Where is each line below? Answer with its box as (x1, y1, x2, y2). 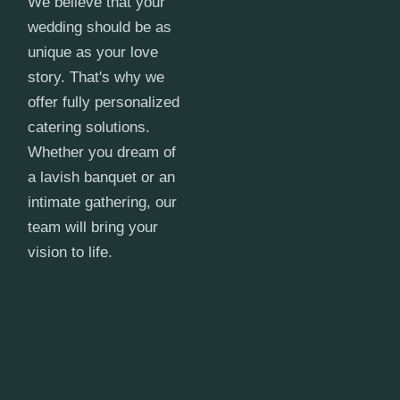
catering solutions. (28, 118, 151, 136)
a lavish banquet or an (28, 168, 176, 186)
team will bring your (28, 218, 159, 236)
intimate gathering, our (28, 193, 178, 211)
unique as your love (28, 43, 159, 61)
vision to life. (28, 243, 113, 261)
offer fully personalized (28, 93, 180, 111)
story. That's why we (28, 68, 165, 86)
